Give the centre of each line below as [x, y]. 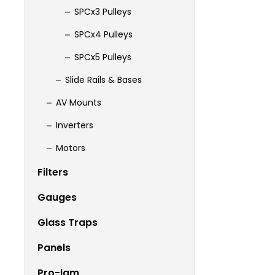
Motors [71, 148]
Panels [54, 248]
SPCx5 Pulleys [103, 57]
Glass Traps [68, 223]
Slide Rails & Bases [103, 80]
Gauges [57, 197]
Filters [53, 172]
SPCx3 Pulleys [103, 12]
